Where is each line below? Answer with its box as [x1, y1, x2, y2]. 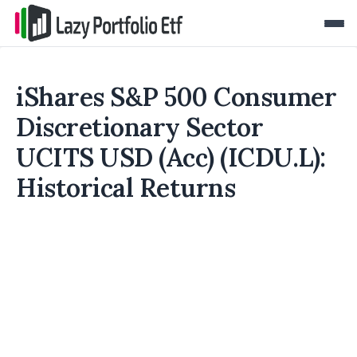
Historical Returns [16, 171, 235, 204]
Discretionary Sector [16, 111, 263, 143]
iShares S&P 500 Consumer [16, 80, 336, 113]
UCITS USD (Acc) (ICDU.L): [16, 141, 326, 174]
